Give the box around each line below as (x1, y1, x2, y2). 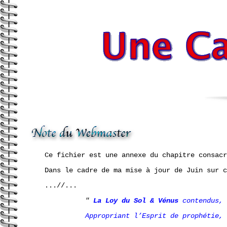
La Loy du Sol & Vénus (93, 196, 178, 205)
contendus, (178, 196, 223, 205)
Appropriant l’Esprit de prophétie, (85, 211, 223, 220)
